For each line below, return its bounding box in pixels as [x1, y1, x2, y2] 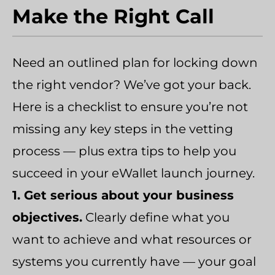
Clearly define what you [82, 209, 230, 225]
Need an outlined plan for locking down [12, 55, 258, 70]
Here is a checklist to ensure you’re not [12, 99, 248, 114]
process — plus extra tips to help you [12, 143, 236, 158]
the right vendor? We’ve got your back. [12, 77, 251, 92]
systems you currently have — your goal [12, 254, 256, 269]
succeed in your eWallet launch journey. [12, 165, 255, 180]
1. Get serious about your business [12, 187, 234, 203]
